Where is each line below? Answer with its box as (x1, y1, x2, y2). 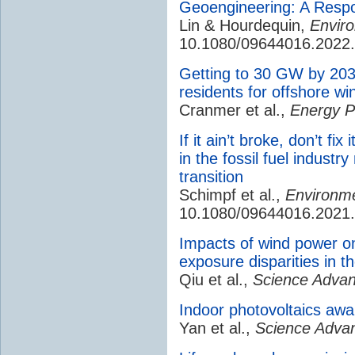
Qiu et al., (179, 270, 253, 288)
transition (179, 167, 243, 185)
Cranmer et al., (179, 101, 290, 119)
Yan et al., (179, 319, 255, 337)
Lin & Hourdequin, (179, 16, 310, 34)
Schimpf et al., (179, 185, 285, 204)
